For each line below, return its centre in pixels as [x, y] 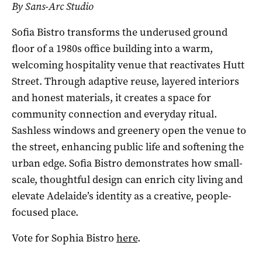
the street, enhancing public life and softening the [128, 147]
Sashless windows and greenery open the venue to [129, 131]
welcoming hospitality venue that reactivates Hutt [128, 65]
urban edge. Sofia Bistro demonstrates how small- [127, 163]
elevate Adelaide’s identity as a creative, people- [122, 196]
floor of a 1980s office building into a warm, [112, 49]
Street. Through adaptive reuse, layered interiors [125, 82]
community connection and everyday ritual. [114, 114]
